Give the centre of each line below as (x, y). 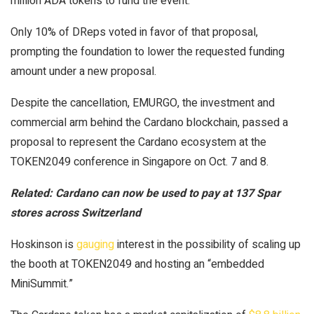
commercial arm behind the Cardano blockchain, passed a (149, 122)
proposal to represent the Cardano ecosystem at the (138, 142)
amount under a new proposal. (83, 71)
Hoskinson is (43, 244)
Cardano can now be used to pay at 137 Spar (168, 193)
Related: (33, 193)
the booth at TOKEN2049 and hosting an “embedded (137, 264)
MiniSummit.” (42, 284)
